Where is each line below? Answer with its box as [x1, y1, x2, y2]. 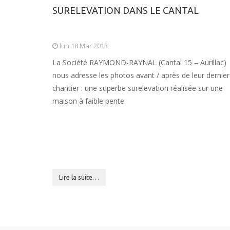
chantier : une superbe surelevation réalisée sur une [52, 83, 223, 93]
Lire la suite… [59, 174, 99, 181]
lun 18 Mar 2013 [58, 41, 108, 50]
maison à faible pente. [52, 96, 126, 106]
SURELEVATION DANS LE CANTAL [52, 5, 199, 15]
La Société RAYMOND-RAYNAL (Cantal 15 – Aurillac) [52, 57, 226, 67]
